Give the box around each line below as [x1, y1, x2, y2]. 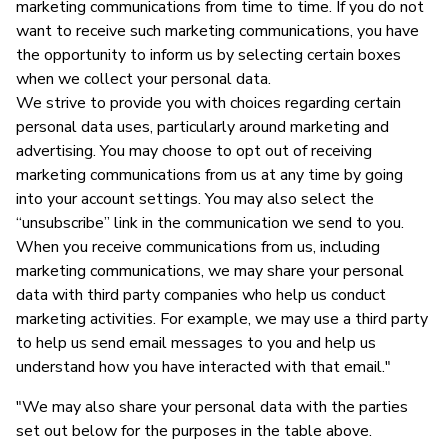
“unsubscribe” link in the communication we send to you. [16, 211, 404, 234]
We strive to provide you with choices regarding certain [16, 91, 401, 114]
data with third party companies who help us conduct [16, 283, 386, 306]
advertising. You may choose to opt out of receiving [16, 139, 372, 162]
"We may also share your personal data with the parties [16, 395, 408, 418]
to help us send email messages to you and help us [16, 331, 376, 354]
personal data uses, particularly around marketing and [16, 115, 389, 138]
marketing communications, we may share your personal [16, 259, 404, 282]
